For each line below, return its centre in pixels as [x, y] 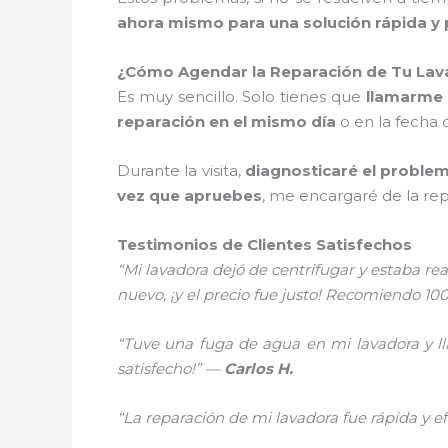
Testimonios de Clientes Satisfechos [264, 244]
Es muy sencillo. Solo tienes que [241, 96]
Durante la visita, [181, 170]
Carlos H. [258, 368]
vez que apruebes [189, 195]
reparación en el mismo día [226, 121]
